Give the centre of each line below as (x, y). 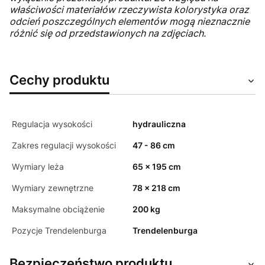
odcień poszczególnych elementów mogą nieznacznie (130, 22)
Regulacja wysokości (52, 124)
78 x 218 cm (156, 188)
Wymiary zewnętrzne (53, 188)
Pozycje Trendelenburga (59, 231)
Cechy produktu (59, 80)
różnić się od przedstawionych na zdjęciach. (108, 33)
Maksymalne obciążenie (58, 209)
